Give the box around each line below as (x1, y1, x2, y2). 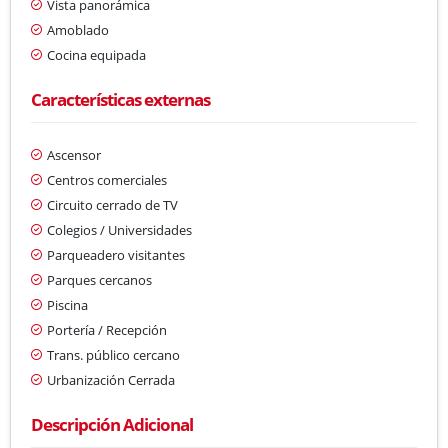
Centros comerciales (47, 170, 167, 189)
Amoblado (47, 20, 109, 39)
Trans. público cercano (47, 345, 180, 364)
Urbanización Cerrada (47, 370, 175, 389)
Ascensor (47, 145, 101, 164)
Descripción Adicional (31, 412, 193, 436)
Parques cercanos (47, 270, 152, 289)
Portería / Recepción (47, 320, 167, 339)
